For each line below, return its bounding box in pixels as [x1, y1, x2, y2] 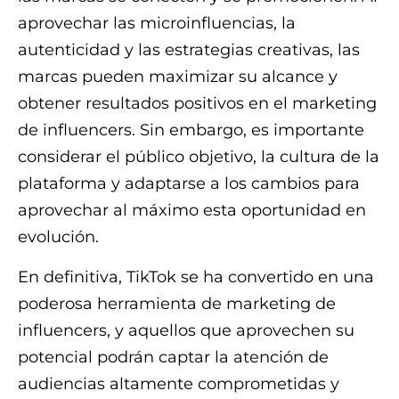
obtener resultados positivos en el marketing [18, 94, 377, 114]
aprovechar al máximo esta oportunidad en [18, 200, 366, 221]
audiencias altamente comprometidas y [18, 373, 339, 394]
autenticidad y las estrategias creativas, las [18, 40, 360, 61]
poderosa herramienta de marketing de [18, 293, 336, 313]
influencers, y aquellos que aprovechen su [18, 320, 354, 340]
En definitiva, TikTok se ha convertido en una [18, 266, 374, 287]
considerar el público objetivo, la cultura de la [18, 147, 379, 167]
